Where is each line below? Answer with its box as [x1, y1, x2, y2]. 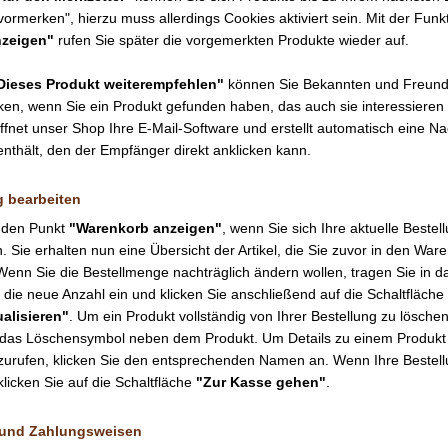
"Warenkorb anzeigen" [69, 220, 222, 236]
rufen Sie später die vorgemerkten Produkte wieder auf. [54, 32, 409, 48]
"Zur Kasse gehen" [196, 374, 326, 390]
